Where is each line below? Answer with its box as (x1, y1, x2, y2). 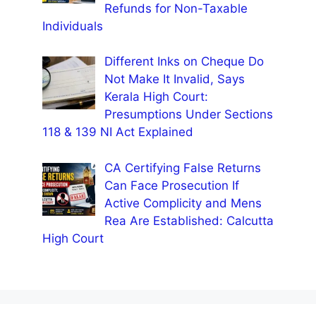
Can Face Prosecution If (104, 178, 239, 193)
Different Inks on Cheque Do (104, 54, 264, 69)
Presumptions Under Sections (104, 107, 273, 122)
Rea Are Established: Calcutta (104, 213, 274, 228)
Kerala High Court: (104, 90, 208, 104)
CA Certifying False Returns (104, 160, 261, 175)
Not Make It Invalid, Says (104, 72, 245, 87)
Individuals (42, 18, 103, 33)
